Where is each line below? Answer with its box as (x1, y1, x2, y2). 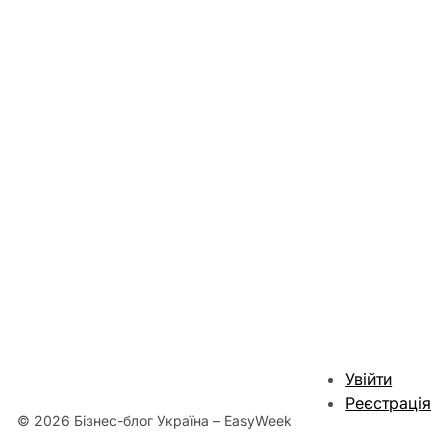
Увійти (345, 369, 393, 390)
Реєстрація (345, 393, 432, 414)
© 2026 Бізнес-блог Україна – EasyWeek (16, 412, 292, 430)
